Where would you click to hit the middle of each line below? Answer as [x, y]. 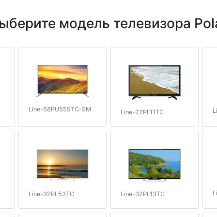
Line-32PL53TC [51, 194]
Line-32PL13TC [143, 194]
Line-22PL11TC [142, 112]
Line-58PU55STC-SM [60, 109]
